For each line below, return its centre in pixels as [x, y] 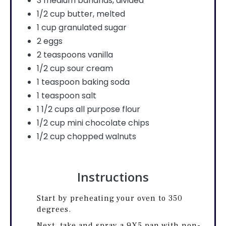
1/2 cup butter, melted [81, 14]
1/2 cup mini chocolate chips [93, 123]
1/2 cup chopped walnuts [87, 137]
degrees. [54, 209]
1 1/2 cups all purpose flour [89, 109]
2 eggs [50, 41]
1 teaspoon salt [67, 96]
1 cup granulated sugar [82, 28]
